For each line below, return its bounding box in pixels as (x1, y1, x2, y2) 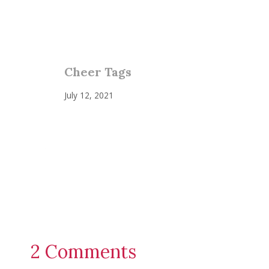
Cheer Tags (64, 64, 131, 79)
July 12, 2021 (64, 89, 113, 101)
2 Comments (31, 240, 136, 264)
